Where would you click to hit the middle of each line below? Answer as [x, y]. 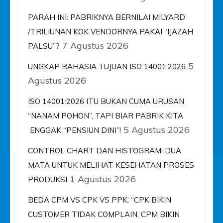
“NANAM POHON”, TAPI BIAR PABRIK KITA [106, 116]
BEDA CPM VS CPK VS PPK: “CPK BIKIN [100, 200]
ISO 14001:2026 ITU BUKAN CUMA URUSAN [106, 102]
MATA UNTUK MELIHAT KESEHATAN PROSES [111, 165]
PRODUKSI [48, 180]
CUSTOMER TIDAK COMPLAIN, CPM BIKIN [104, 215]
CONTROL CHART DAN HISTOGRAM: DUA [105, 151]
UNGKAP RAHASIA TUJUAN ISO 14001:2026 [107, 67]
